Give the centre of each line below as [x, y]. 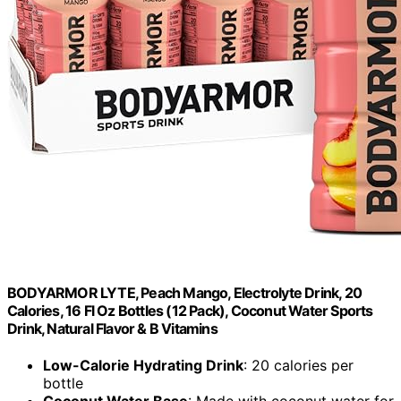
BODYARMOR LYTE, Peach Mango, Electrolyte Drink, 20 [185, 293]
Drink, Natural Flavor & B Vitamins [112, 329]
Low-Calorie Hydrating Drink [143, 366]
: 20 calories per [299, 366]
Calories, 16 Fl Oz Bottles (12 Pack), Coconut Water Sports [190, 311]
